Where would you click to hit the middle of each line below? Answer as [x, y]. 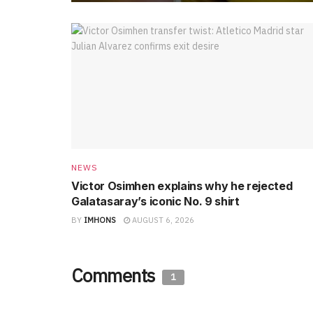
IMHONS [100, 220]
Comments [115, 275]
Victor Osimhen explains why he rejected [182, 185]
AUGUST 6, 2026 [162, 220]
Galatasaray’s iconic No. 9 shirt [155, 201]
